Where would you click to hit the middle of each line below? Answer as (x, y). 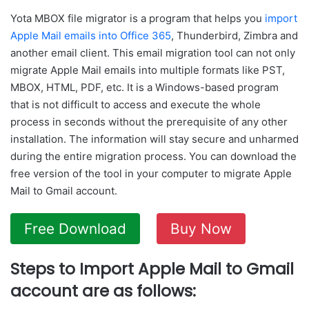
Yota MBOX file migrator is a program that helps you (138, 18)
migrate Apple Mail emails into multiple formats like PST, (148, 70)
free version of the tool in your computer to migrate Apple (151, 173)
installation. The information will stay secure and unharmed (154, 139)
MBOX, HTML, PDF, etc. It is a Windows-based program (144, 87)
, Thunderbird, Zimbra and (235, 35)
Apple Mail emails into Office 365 (91, 35)
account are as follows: (103, 291)
